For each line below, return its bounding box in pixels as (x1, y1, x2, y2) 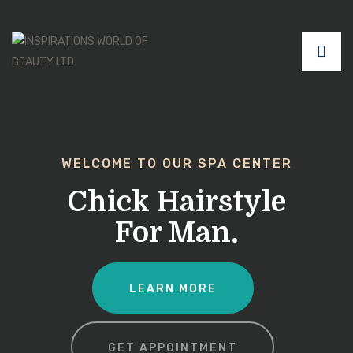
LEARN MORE (128, 281, 217, 295)
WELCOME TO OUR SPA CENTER (61, 155, 292, 171)
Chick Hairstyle (67, 185, 286, 218)
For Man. (114, 216, 239, 249)
